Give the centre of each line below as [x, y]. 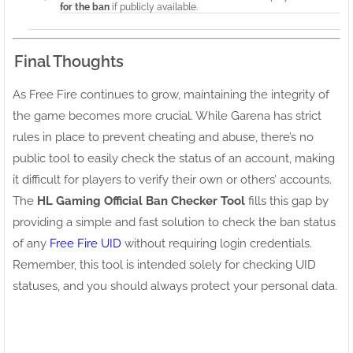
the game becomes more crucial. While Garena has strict [167, 116]
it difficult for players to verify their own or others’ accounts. [172, 180]
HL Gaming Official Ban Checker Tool [141, 201]
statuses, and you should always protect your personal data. [175, 286]
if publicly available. [154, 7]
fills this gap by [287, 201]
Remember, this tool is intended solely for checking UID [164, 265]
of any [31, 244]
